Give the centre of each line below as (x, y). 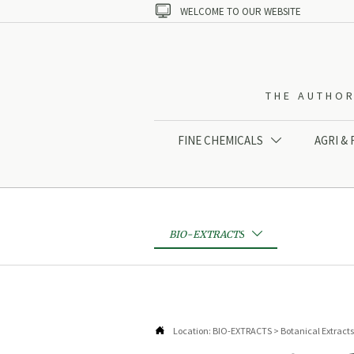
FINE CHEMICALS (221, 141)
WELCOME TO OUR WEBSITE (240, 11)
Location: (193, 330)
